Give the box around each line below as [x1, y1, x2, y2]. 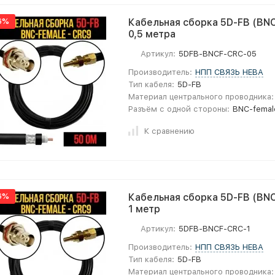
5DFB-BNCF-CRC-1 [179, 224, 251, 233]
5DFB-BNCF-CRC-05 [179, 49, 257, 58]
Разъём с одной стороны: [128, 104, 230, 114]
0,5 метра [128, 28, 176, 40]
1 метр [128, 203, 160, 215]
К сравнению [144, 126, 195, 136]
